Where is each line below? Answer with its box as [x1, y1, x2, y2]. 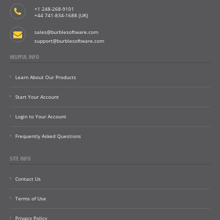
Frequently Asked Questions [15, 133, 81, 139]
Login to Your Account [15, 113, 66, 120]
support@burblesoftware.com [34, 38, 104, 44]
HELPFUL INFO [10, 54, 39, 60]
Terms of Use [15, 195, 46, 202]
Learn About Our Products [15, 74, 76, 81]
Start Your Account [15, 94, 59, 100]
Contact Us [15, 176, 41, 182]
